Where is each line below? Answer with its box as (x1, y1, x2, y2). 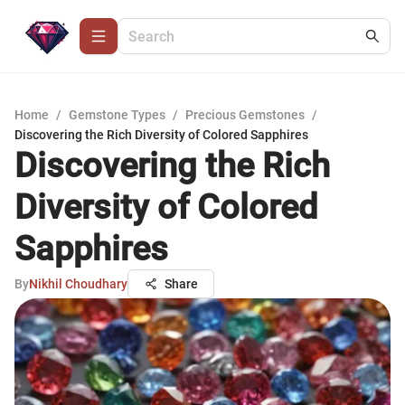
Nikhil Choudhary (29, 277, 127, 291)
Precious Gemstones (185, 108, 305, 122)
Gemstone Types (69, 108, 165, 122)
